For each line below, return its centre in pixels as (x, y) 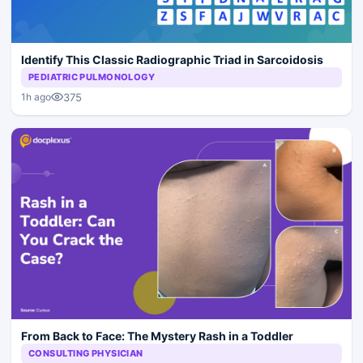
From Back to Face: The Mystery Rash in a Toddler (157, 335)
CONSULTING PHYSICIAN (86, 353)
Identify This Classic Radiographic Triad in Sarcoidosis (172, 59)
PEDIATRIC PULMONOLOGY (92, 77)
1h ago (36, 97)
